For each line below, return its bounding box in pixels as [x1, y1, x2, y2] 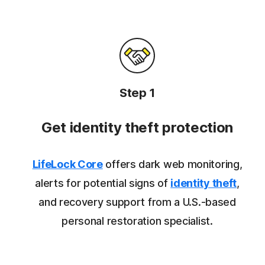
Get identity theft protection [41, 118, 234, 136]
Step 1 [119, 85, 156, 100]
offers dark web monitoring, [102, 157, 243, 170]
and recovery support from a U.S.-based [38, 195, 236, 208]
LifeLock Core [32, 157, 103, 170]
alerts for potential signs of [35, 176, 171, 189]
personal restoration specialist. [62, 214, 213, 227]
